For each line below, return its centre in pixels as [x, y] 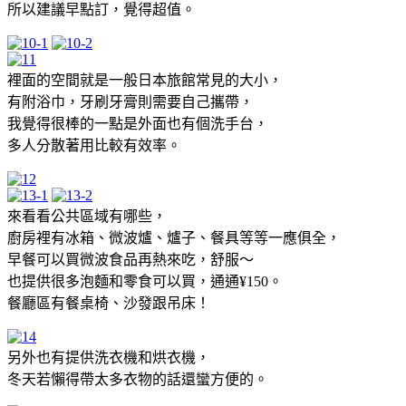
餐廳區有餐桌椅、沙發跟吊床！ [109, 303]
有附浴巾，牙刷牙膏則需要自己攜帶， [130, 101]
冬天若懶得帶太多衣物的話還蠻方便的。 [138, 379]
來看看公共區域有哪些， [87, 216]
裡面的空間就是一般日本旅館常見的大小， [145, 80]
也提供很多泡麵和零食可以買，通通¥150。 [145, 281]
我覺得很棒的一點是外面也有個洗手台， [138, 123]
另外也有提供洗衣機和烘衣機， [109, 357]
